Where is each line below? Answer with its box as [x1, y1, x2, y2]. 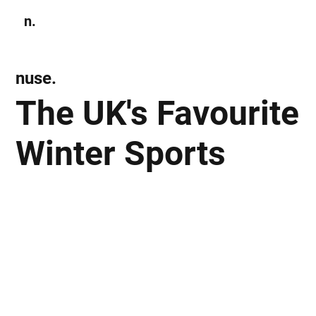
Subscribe [222, 16, 257, 26]
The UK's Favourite [16, 92, 300, 133]
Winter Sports [16, 133, 226, 174]
